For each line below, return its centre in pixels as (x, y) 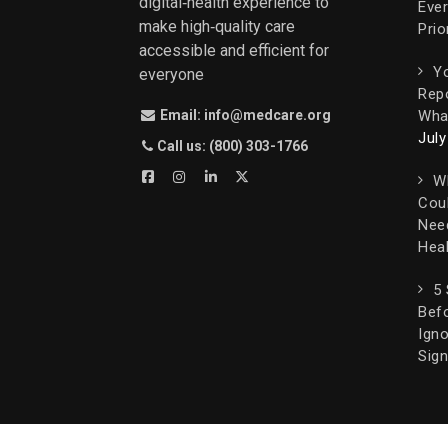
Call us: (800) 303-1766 (232, 145)
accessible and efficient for (234, 50)
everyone (171, 74)
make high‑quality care (217, 26)
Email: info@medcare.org (243, 114)
